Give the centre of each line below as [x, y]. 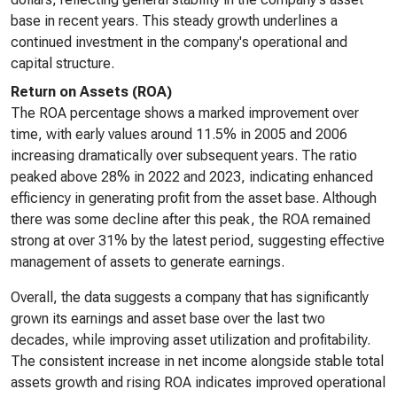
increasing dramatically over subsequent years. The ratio [184, 156]
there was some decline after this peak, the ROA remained [191, 219]
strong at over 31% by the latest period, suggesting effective [198, 241]
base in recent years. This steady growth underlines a [174, 21]
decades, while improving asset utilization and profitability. [191, 340]
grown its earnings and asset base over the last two [168, 319]
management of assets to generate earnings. [148, 262]
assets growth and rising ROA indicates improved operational [198, 382]
